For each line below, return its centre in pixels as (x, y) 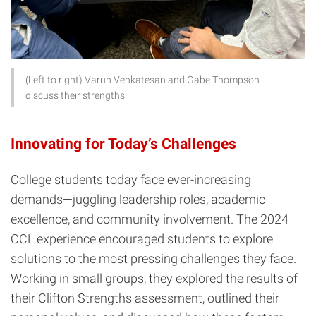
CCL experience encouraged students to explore (142, 238)
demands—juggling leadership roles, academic (138, 199)
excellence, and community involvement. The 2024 (150, 219)
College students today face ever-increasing (131, 179)
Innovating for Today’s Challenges (123, 144)
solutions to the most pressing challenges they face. (153, 258)
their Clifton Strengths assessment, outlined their (145, 298)
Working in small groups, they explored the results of (154, 278)
